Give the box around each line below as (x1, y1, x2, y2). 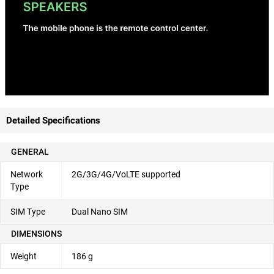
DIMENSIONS (11, 228, 62, 239)
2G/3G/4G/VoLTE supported (72, 169, 180, 179)
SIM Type (10, 206, 45, 217)
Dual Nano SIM (72, 206, 128, 217)
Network (10, 169, 43, 179)
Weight (10, 251, 37, 261)
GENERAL (11, 146, 49, 157)
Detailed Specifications (6, 114, 100, 126)
